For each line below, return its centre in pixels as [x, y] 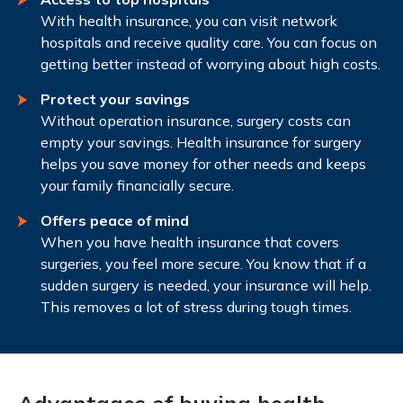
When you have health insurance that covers [190, 242]
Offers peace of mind [115, 220]
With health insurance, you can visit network [189, 20]
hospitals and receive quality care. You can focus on [209, 42]
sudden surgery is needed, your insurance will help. [206, 285]
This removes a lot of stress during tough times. [196, 306]
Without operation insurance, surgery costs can [196, 120]
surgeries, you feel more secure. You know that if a [203, 263]
